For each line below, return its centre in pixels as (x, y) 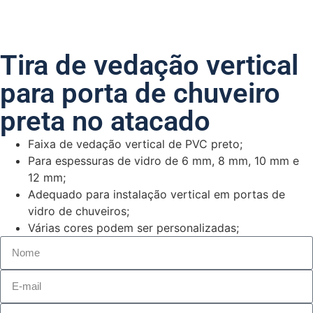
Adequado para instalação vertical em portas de (156, 195)
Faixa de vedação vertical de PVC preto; (135, 144)
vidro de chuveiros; (79, 211)
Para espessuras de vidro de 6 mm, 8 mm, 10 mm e (163, 161)
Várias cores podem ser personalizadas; (133, 228)
